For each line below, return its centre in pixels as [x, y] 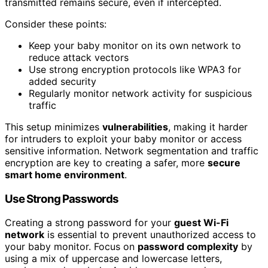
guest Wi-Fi [201, 223]
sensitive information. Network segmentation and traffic [132, 150]
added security [63, 81]
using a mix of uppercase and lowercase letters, [113, 259]
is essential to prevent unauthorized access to [150, 235]
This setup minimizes [54, 127]
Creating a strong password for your [89, 223]
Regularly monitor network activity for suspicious [140, 93]
